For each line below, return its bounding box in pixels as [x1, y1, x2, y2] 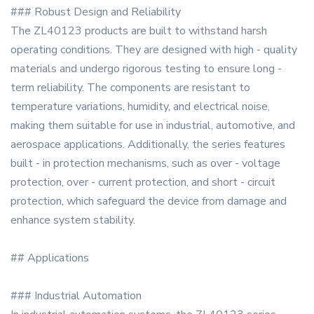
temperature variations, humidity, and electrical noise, [11, 99, 270, 115]
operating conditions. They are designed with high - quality [11, 42, 297, 58]
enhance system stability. [11, 212, 135, 228]
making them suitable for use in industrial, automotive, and [11, 118, 295, 134]
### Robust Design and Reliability [11, 4, 181, 20]
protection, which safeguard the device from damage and [11, 193, 287, 210]
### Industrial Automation [11, 288, 142, 304]
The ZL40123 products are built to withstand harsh [11, 23, 267, 39]
